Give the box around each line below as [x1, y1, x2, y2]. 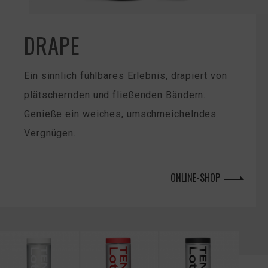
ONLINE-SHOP [170, 170, 220, 185]
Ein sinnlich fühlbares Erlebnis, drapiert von [24, 70, 227, 82]
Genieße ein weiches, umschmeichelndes [24, 108, 217, 120]
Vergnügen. [24, 127, 77, 139]
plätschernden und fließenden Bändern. [24, 89, 206, 101]
